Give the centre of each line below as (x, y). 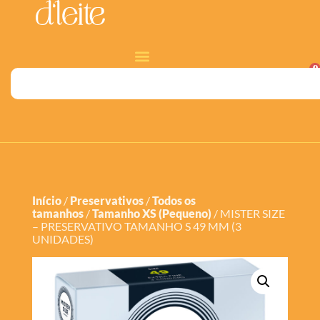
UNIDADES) (62, 239)
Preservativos (106, 200)
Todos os (174, 200)
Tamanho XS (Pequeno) (151, 213)
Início (46, 200)
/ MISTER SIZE (248, 213)
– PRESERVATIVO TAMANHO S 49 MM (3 (136, 226)
